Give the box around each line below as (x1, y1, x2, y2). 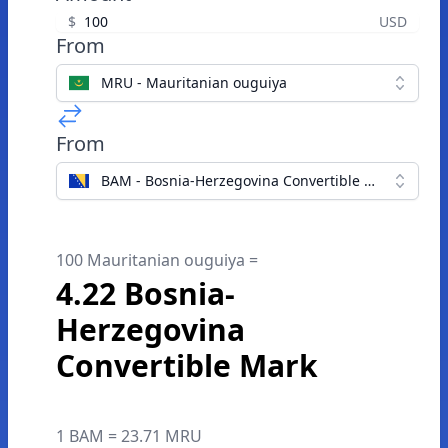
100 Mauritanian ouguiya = (56, 249, 258, 271)
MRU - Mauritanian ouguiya (101, 73, 287, 92)
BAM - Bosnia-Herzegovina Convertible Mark (101, 171, 398, 190)
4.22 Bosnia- (56, 273, 235, 314)
